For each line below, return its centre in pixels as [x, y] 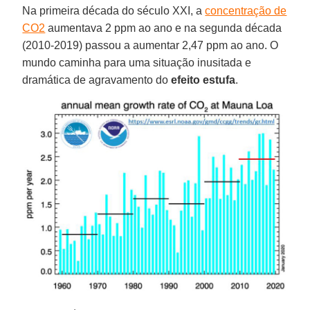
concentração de [246, 11]
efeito [186, 80]
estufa [219, 80]
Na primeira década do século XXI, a [114, 11]
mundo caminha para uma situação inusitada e [137, 63]
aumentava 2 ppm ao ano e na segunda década [164, 28]
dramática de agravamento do [97, 80]
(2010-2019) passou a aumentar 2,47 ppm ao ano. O [151, 46]
